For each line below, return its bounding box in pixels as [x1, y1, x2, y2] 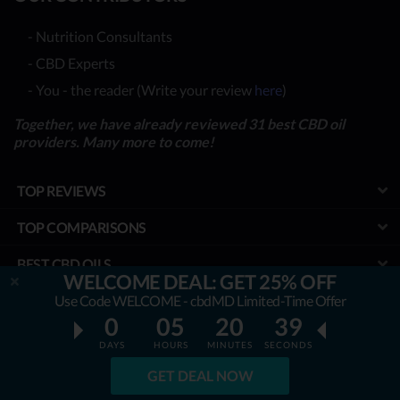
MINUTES [206, 339, 253, 350]
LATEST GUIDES [17, 291, 117, 309]
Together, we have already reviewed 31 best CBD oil [13, 114, 345, 132]
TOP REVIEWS [17, 181, 106, 199]
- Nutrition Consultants [28, 27, 172, 45]
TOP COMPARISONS [17, 218, 146, 236]
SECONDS [264, 339, 312, 350]
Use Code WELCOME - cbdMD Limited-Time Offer [54, 292, 346, 309]
